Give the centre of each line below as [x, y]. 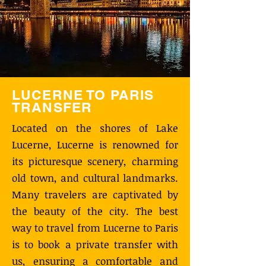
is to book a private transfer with [95, 244]
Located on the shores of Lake [95, 128]
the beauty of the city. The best [95, 211]
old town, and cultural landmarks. [95, 178]
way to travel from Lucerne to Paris [95, 228]
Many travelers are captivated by [95, 194]
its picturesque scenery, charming [95, 161]
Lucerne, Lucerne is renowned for [95, 145]
